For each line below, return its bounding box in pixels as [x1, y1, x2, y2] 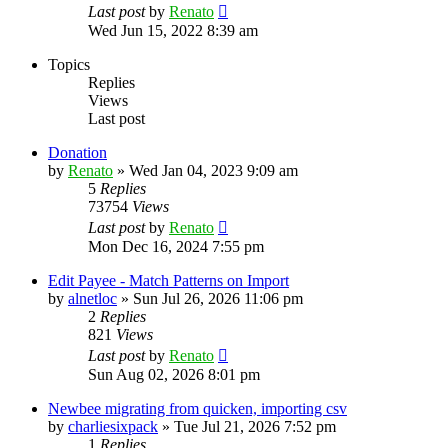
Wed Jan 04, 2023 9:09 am [129, 161, 298, 179]
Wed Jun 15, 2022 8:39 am [88, 21, 258, 39]
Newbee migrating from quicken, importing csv [48, 399, 347, 417]
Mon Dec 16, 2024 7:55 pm [88, 237, 264, 255]
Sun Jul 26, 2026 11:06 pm [133, 289, 303, 307]
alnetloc [68, 289, 117, 307]
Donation [48, 143, 107, 161]
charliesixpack [68, 417, 158, 435]
